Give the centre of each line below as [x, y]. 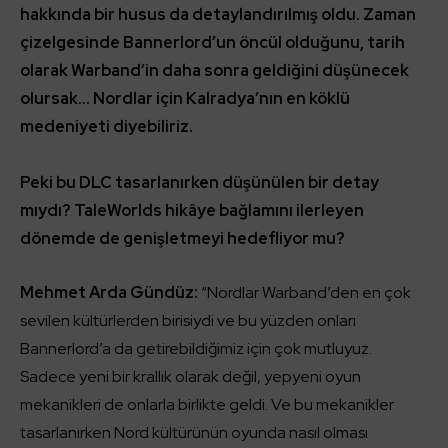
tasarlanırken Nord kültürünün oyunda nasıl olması [194, 432]
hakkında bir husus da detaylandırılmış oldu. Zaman [218, 14]
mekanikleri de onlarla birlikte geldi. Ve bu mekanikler [207, 404]
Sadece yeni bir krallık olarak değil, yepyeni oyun [190, 376]
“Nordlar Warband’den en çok [304, 292]
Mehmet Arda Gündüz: [109, 292]
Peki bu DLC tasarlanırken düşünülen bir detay [199, 182]
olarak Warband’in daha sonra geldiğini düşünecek [214, 70]
